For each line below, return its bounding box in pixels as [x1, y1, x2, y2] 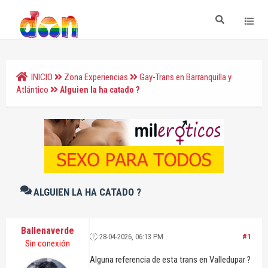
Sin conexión [25, 237, 70, 249]
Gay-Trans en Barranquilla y [139, 72, 232, 83]
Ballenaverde [20, 224, 74, 236]
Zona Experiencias [64, 72, 129, 83]
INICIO [31, 72, 53, 83]
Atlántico [16, 84, 48, 95]
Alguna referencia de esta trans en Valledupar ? [90, 254, 251, 265]
